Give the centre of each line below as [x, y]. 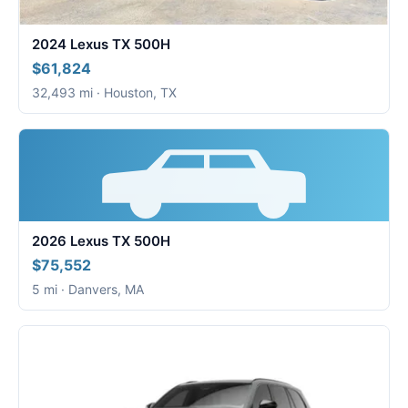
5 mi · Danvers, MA [88, 290]
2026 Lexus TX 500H [101, 241]
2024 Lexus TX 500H [101, 44]
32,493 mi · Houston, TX [104, 92]
